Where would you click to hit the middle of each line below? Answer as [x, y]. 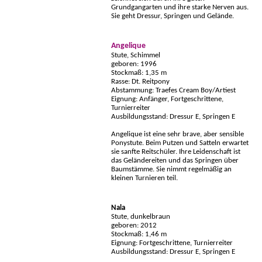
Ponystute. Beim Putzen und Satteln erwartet [180, 143]
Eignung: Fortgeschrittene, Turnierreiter [172, 243]
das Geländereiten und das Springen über [175, 161]
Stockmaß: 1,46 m [139, 235]
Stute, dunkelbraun [141, 217]
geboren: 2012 [134, 226]
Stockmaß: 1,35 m [139, 73]
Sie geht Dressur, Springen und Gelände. [173, 16]
